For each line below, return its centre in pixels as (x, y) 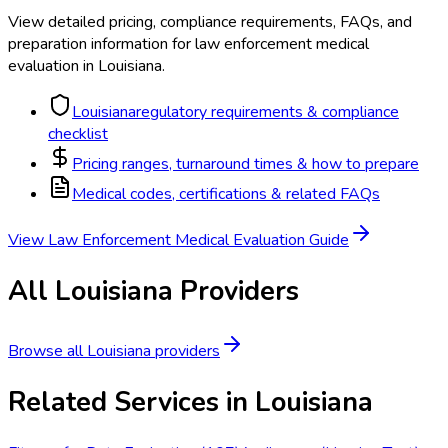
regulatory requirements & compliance (267, 112)
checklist (78, 134)
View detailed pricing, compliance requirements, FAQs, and (210, 22)
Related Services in (131, 401)
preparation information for (99, 44)
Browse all (47, 350)
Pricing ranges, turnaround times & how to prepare (245, 164)
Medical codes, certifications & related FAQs (226, 194)
